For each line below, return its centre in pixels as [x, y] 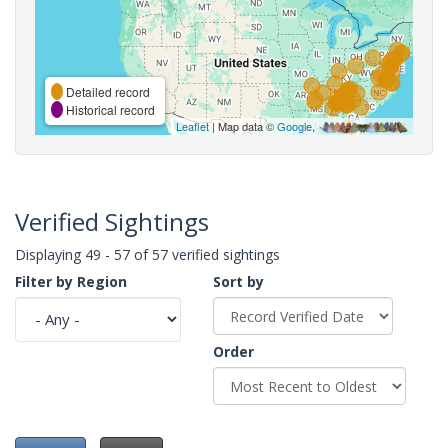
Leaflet [192, 125]
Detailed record [106, 91]
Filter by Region [71, 281]
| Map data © [243, 125]
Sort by [238, 281]
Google [294, 125]
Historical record [109, 109]
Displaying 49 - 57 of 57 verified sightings [147, 254]
